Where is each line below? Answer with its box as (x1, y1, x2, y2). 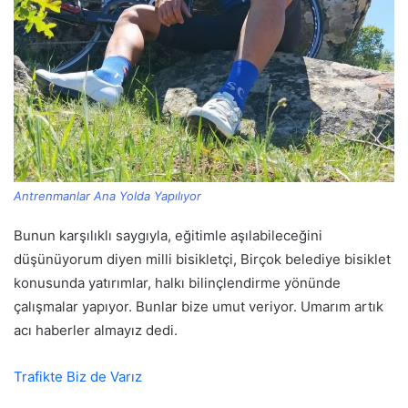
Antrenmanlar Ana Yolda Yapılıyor (14, 188, 201, 203)
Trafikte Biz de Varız (14, 367, 142, 385)
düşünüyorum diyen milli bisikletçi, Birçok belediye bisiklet (14, 250, 391, 268)
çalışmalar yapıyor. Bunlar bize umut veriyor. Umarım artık (14, 297, 383, 315)
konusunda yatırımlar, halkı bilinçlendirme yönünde (14, 273, 341, 291)
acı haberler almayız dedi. (14, 321, 178, 339)
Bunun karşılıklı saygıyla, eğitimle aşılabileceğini (14, 226, 322, 244)
